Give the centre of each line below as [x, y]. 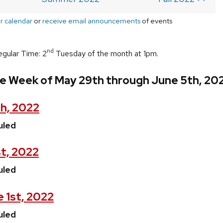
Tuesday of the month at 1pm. [106, 54]
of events [156, 21]
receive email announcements [91, 21]
